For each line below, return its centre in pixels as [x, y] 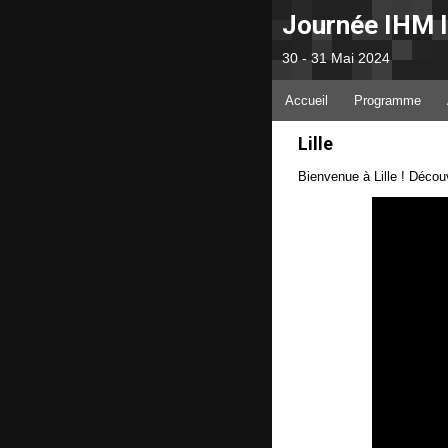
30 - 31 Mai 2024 [336, 58]
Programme [387, 100]
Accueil [306, 100]
